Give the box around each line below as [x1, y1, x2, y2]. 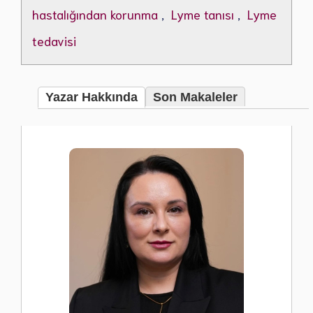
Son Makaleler [153, 90, 238, 105]
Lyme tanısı [171, 6, 234, 23]
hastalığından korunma [32, 6, 158, 23]
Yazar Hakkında [45, 90, 138, 105]
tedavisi [32, 32, 76, 50]
